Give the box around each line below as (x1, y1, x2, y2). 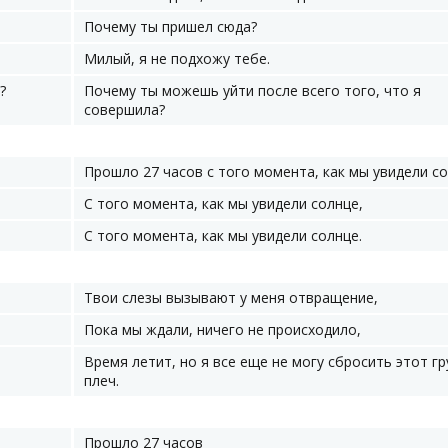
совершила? (84, 100, 165, 119)
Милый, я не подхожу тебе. (84, 49, 270, 68)
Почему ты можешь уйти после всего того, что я (84, 81, 421, 100)
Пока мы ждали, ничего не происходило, (84, 320, 361, 339)
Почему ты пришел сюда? (84, 17, 257, 36)
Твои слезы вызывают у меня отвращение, (84, 288, 378, 307)
